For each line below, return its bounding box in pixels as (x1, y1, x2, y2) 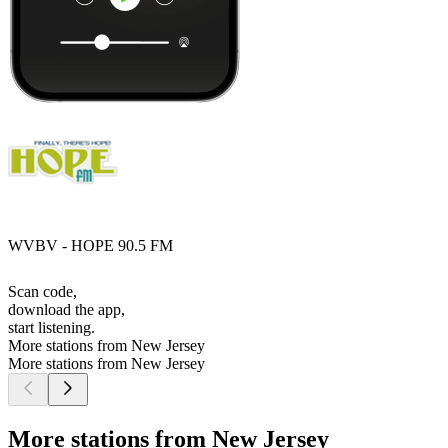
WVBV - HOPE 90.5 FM (8, 237, 173, 255)
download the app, (8, 301, 125, 319)
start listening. (8, 319, 95, 337)
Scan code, (8, 283, 77, 301)
